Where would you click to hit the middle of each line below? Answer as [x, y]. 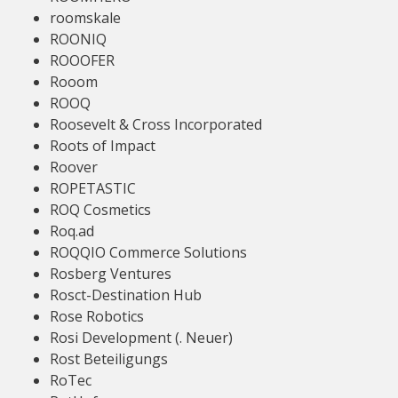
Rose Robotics [97, 316]
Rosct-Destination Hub [126, 295]
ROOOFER [82, 60]
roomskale [85, 18]
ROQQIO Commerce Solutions [148, 252]
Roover [74, 167]
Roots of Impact [103, 146]
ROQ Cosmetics [100, 210]
